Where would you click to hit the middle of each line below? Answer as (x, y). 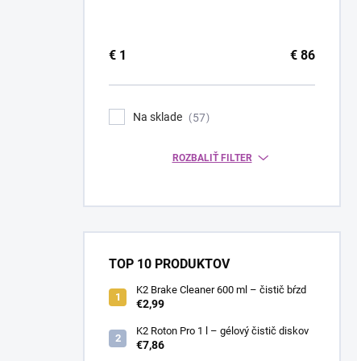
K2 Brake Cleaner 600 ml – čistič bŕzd (221, 289)
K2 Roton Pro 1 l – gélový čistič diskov (222, 330)
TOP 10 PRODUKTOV (169, 263)
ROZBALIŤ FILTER (212, 158)
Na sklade (159, 117)
